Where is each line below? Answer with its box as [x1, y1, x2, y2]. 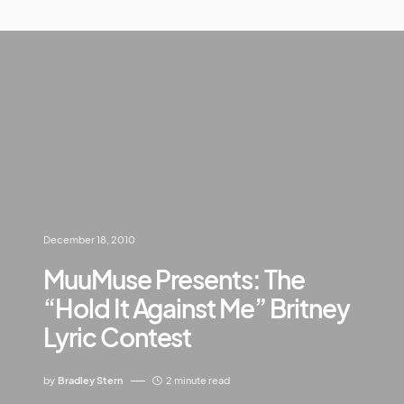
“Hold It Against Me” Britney [43, 292, 350, 325]
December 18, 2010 [43, 234, 135, 246]
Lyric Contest [43, 321, 192, 353]
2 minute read [166, 374, 230, 387]
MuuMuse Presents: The [43, 263, 305, 296]
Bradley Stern [58, 374, 124, 387]
